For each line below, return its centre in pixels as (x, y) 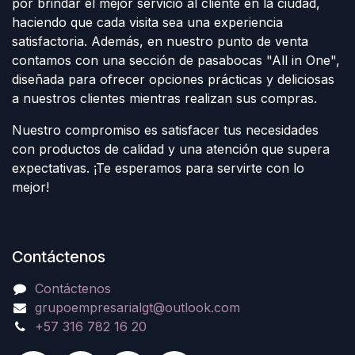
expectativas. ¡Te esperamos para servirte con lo (158, 168)
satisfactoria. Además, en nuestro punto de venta (160, 42)
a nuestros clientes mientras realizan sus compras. (164, 99)
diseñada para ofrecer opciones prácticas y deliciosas (173, 80)
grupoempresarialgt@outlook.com (137, 308)
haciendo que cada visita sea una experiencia (147, 23)
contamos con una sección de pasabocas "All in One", (176, 61)
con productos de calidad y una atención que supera (171, 149)
